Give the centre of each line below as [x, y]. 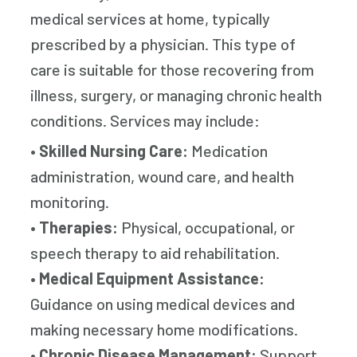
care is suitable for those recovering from [173, 69]
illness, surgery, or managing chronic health [177, 95]
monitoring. [70, 202]
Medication [228, 151]
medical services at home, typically [151, 18]
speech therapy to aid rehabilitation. [155, 253]
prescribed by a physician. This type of [163, 44]
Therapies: [79, 227]
